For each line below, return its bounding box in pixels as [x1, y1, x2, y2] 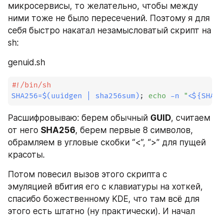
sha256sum [91, 91, 136, 101]
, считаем [171, 112, 210, 123]
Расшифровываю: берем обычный [8, 112, 150, 123]
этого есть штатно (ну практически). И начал [8, 206, 195, 216]
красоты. [8, 149, 45, 160]
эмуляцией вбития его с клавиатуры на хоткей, [8, 181, 203, 192]
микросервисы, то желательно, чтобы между [8, 1, 198, 11]
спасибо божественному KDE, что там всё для [8, 193, 199, 204]
